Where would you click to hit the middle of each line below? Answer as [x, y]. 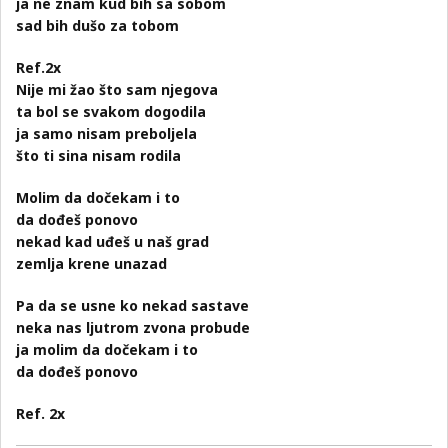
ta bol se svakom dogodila [111, 111]
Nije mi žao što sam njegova [117, 89]
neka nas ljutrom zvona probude [133, 327]
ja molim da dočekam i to [107, 349]
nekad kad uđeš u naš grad [113, 241]
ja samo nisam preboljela [107, 133]
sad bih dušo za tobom [98, 25]
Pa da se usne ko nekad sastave [133, 305]
